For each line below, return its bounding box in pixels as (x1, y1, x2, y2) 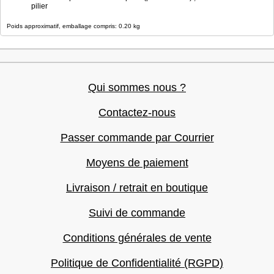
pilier (31, 2, 48, 10)
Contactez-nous (98, 106, 176, 119)
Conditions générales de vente (62, 232, 212, 244)
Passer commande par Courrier (60, 131, 214, 144)
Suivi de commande (89, 207, 185, 219)
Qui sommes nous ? (88, 81, 186, 94)
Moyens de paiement (86, 157, 188, 169)
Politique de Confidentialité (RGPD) (51, 257, 223, 269)
